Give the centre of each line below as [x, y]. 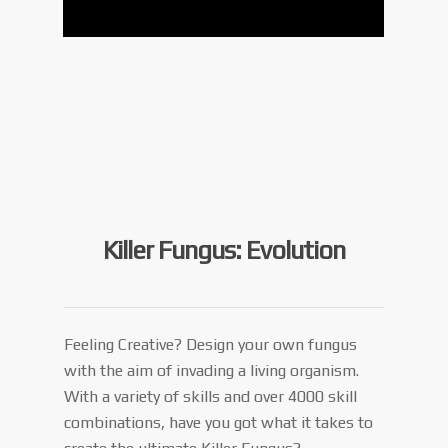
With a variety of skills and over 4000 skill [211, 396]
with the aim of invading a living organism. [212, 370]
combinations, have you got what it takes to [219, 422]
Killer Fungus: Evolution [224, 249]
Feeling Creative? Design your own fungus [211, 344]
